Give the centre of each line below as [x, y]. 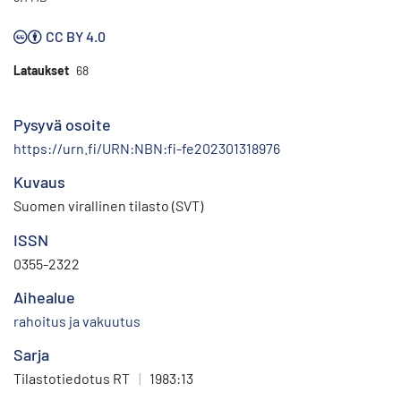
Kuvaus [39, 182]
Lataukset [41, 71]
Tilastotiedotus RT [72, 379]
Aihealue [44, 298]
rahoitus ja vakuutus [77, 321]
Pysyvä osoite [62, 125]
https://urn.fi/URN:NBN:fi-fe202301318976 [147, 149]
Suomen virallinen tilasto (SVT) [108, 206]
